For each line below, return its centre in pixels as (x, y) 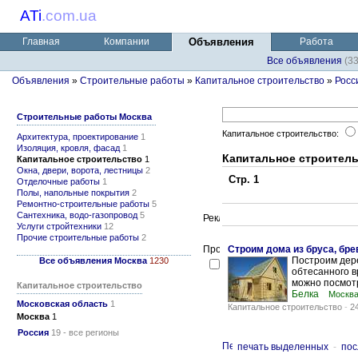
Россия (33, 332)
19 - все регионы (84, 332)
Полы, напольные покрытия (73, 193)
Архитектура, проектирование (78, 137)
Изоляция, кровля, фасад (68, 148)
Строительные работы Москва (84, 117)
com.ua (71, 16)
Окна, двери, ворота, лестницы (80, 170)
